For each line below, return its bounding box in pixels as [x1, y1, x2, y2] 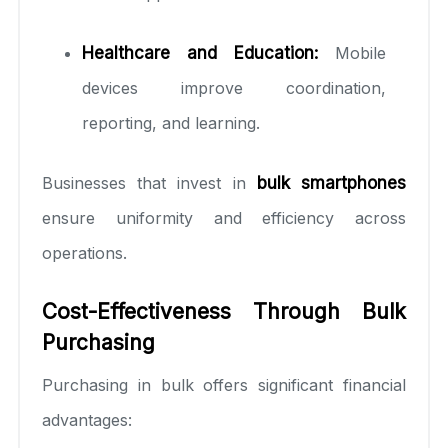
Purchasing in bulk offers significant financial [42, 374, 406, 395]
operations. [42, 242, 127, 263]
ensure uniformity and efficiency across [42, 207, 406, 228]
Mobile [318, 42, 386, 63]
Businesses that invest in [42, 172, 257, 193]
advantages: [42, 409, 132, 430]
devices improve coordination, [82, 77, 386, 98]
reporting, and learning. [82, 112, 260, 133]
